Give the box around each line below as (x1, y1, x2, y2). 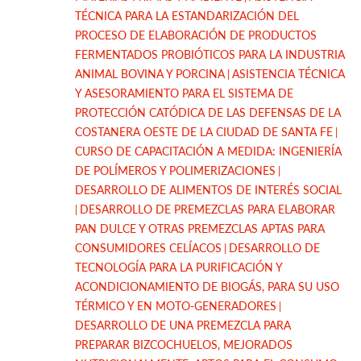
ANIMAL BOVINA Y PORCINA (75, 67, 225, 81)
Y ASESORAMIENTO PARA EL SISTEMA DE (75, 86, 293, 101)
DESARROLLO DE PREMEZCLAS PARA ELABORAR (80, 202, 335, 217)
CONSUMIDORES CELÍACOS (75, 241, 222, 255)
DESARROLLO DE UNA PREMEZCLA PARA (75, 318, 291, 333)
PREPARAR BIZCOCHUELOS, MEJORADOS (75, 338, 293, 352)
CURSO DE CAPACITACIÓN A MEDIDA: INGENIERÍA (75, 144, 342, 159)
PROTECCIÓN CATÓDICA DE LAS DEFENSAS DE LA (75, 106, 341, 120)
